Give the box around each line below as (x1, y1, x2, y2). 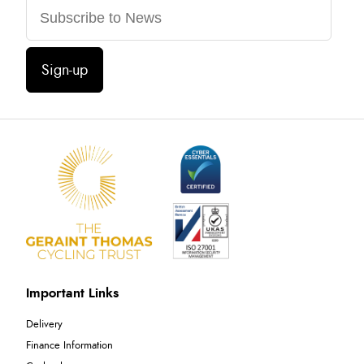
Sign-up (41, 63, 88, 78)
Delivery (26, 318, 63, 330)
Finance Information (26, 340, 113, 351)
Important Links (26, 286, 119, 300)
